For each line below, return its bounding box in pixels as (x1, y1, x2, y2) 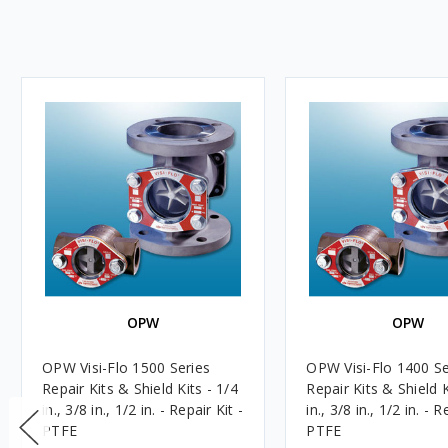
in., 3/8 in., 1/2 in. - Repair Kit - (42, 399, 243, 419)
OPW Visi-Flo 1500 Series (42, 357, 210, 377)
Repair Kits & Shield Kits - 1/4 (42, 378, 238, 398)
